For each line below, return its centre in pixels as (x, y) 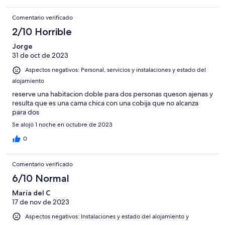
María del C (31, 193)
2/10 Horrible (42, 32)
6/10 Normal (41, 178)
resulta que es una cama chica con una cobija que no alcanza (105, 103)
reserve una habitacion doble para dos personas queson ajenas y (113, 94)
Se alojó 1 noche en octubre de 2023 (62, 124)
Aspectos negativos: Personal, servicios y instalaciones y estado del (116, 70)
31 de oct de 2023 (40, 55)
